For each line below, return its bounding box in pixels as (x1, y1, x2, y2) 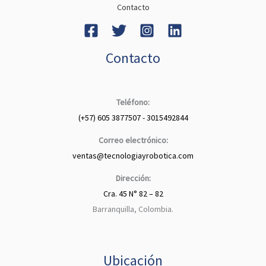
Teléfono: (116, 97, 150, 108)
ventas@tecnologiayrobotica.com (72, 150, 194, 161)
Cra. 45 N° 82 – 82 (103, 188, 163, 199)
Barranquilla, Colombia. (93, 204, 173, 215)
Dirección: (115, 173, 151, 184)
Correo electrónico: (98, 135, 168, 146)
